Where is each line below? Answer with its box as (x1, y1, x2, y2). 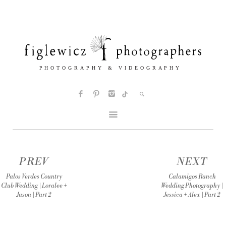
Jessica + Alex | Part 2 (164, 191, 220, 199)
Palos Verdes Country (6, 173, 62, 181)
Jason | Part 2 (17, 191, 51, 199)
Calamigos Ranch (168, 173, 216, 181)
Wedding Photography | (161, 182, 223, 190)
